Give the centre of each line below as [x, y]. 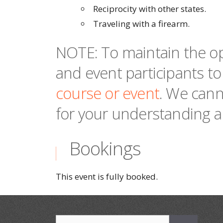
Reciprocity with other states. [150, 9]
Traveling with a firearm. [141, 24]
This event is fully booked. [107, 176]
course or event [108, 93]
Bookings [105, 148]
